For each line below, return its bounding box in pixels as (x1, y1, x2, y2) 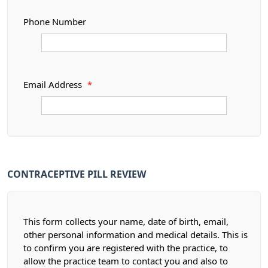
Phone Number (23, 17, 86, 26)
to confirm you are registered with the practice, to (23, 243, 228, 252)
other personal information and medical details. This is (23, 230, 248, 239)
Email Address (23, 80, 84, 89)
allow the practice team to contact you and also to (23, 257, 228, 266)
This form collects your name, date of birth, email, (23, 217, 229, 226)
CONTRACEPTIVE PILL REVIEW (7, 169, 146, 179)
